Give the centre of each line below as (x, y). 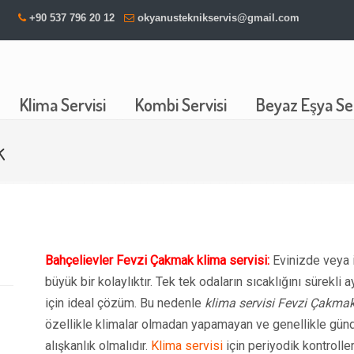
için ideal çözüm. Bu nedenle (125, 303)
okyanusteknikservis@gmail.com (219, 18)
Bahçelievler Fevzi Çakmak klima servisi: (157, 260)
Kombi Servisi (181, 104)
